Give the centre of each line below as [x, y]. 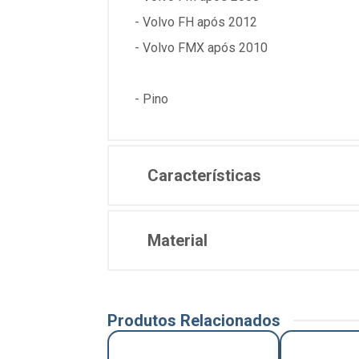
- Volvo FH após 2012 [196, 22]
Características [204, 176]
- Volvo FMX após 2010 [201, 48]
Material [177, 241]
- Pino [151, 99]
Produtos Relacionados [194, 321]
